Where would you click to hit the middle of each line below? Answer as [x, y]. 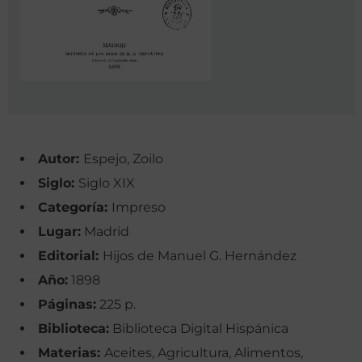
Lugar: [59, 232]
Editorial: [70, 256]
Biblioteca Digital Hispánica [199, 329]
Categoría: [75, 208]
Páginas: [67, 305]
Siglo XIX [107, 183]
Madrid [105, 232]
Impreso [139, 208]
